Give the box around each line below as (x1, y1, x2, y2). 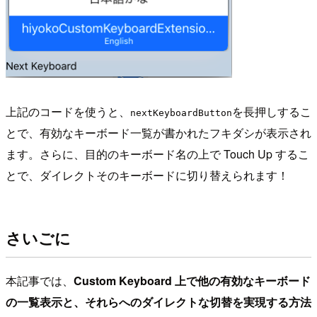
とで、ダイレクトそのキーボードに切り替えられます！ (6, 167, 289, 184)
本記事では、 (6, 272, 74, 289)
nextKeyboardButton (130, 108, 232, 119)
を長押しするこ (232, 103, 311, 120)
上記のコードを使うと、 (6, 103, 130, 120)
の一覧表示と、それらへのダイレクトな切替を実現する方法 (6, 294, 311, 311)
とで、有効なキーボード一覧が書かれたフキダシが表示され (6, 125, 311, 142)
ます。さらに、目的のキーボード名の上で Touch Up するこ (6, 146, 309, 163)
